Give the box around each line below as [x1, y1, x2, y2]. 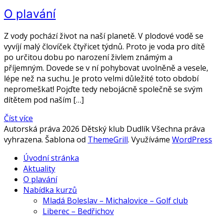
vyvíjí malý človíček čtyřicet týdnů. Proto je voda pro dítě [4, 41, 205, 52]
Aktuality [23, 163, 55, 174]
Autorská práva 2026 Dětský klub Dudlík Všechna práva [4, 123, 205, 134]
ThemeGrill [88, 134, 128, 145]
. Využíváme [128, 134, 172, 145]
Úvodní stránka [23, 152, 79, 163]
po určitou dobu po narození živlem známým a [4, 51, 172, 62]
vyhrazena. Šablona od [4, 134, 88, 145]
